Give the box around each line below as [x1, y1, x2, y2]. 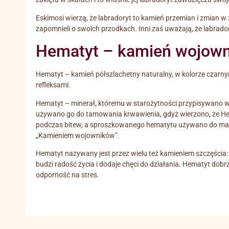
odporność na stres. [36, 171, 99, 179]
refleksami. [36, 81, 71, 90]
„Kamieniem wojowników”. [36, 131, 120, 140]
